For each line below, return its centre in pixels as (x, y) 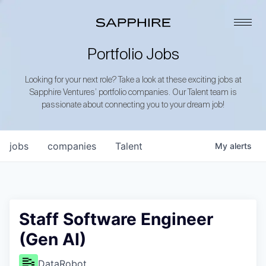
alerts (241, 146)
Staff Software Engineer (116, 219)
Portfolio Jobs (133, 55)
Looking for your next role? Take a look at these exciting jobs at (133, 80)
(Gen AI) (53, 239)
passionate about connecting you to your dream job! (133, 105)
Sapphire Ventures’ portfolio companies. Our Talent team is (133, 93)
